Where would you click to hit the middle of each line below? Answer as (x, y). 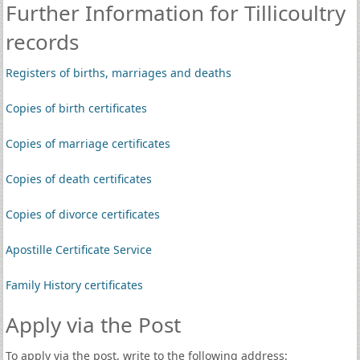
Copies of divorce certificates (82, 214)
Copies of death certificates (78, 179)
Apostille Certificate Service (78, 250)
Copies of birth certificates (76, 108)
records (42, 42)
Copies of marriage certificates (88, 143)
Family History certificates (74, 285)
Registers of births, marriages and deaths (118, 73)
